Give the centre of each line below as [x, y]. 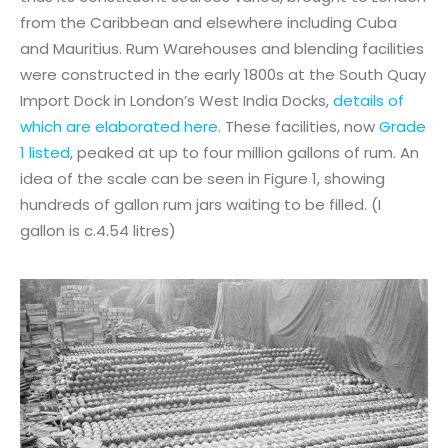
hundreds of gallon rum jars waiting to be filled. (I [200, 204]
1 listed [45, 152]
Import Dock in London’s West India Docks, [176, 100]
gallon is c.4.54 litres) [98, 230]
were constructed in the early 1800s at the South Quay [223, 74]
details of [368, 100]
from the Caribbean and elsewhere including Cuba [208, 22]
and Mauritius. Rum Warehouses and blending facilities [222, 48]
